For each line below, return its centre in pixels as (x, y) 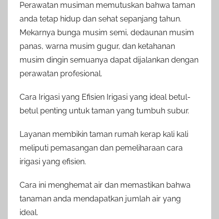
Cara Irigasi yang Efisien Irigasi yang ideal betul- (105, 97)
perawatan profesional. (61, 74)
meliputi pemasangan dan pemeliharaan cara (101, 148)
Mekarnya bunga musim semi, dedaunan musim (107, 33)
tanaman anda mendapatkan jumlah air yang (100, 199)
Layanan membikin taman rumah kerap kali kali (104, 134)
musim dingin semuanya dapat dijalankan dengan (109, 60)
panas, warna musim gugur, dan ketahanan (97, 46)
